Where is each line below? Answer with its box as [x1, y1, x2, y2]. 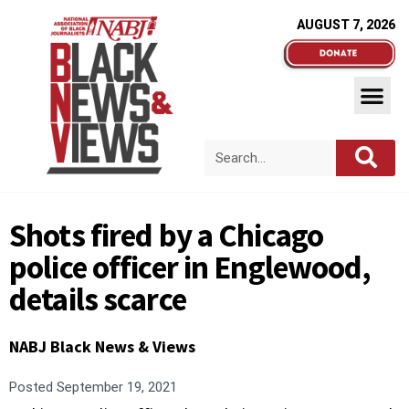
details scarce [9, 279, 186, 320]
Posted [9, 379, 53, 395]
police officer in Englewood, [9, 247, 372, 288]
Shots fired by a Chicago [9, 215, 323, 256]
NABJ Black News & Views [9, 336, 195, 357]
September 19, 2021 [53, 379, 177, 395]
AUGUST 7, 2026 [297, 17, 395, 32]
